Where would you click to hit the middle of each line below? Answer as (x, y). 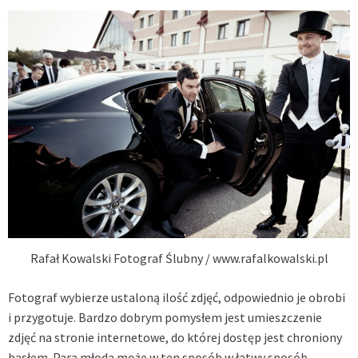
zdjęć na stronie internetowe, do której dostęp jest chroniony (175, 338)
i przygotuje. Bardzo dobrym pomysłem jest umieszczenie (165, 318)
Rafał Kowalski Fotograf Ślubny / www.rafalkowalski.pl (179, 259)
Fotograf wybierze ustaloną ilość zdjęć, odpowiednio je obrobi (177, 298)
